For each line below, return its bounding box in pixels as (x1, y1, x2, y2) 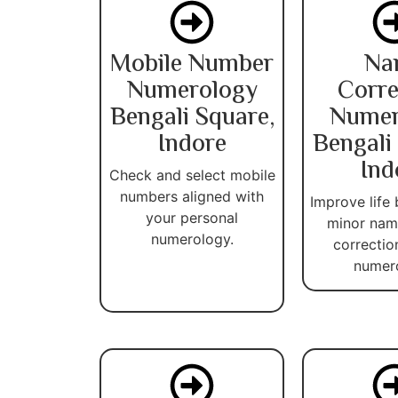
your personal (146, 208, 238, 227)
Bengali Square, (109, 98, 275, 138)
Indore (157, 124, 227, 164)
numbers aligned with (120, 187, 264, 205)
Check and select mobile (108, 165, 275, 184)
